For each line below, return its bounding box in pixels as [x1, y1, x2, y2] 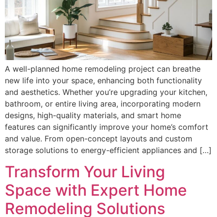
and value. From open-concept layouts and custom [5, 133, 192, 143]
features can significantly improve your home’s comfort [5, 122, 208, 132]
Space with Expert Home [5, 181, 187, 200]
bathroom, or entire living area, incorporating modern [5, 98, 201, 108]
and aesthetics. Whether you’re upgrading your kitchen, [5, 87, 207, 97]
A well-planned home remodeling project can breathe [5, 63, 201, 74]
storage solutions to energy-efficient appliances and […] [5, 145, 212, 155]
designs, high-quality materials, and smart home [5, 110, 181, 120]
